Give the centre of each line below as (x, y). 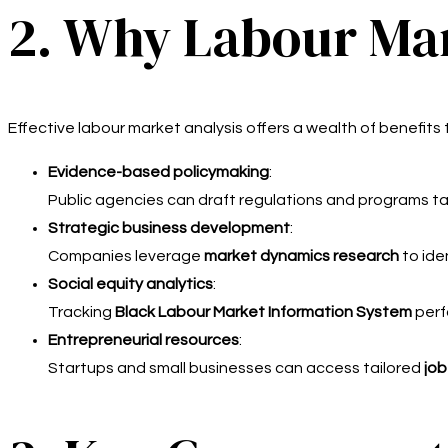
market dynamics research (301, 255)
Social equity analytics (130, 283)
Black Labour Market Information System (263, 311)
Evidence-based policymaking (158, 171)
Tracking (81, 311)
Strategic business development (169, 227)
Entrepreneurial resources (143, 339)
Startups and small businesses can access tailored (236, 367)
